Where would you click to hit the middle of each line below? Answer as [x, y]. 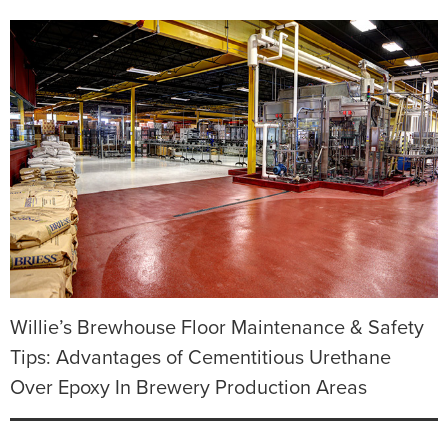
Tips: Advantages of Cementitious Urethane [200, 357]
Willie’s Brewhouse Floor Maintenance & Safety [217, 327]
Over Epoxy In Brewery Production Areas [188, 387]
